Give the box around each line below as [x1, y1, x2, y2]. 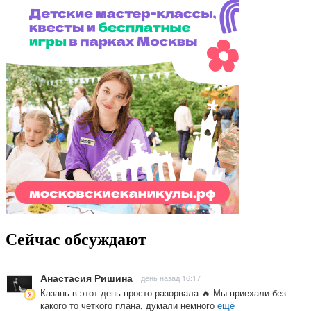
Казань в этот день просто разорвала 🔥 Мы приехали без [40, 285, 286, 299]
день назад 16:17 [141, 271, 201, 283]
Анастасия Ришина [40, 270, 133, 285]
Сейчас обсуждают [6, 230, 146, 249]
